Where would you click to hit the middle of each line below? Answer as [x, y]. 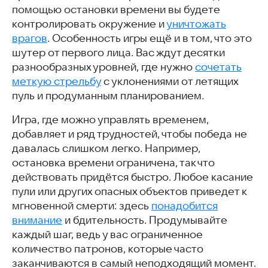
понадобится [185, 205]
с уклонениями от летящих [170, 81]
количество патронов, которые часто [108, 249]
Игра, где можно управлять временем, [110, 119]
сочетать [218, 67]
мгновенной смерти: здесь [82, 205]
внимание [37, 220]
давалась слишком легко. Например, [106, 148]
